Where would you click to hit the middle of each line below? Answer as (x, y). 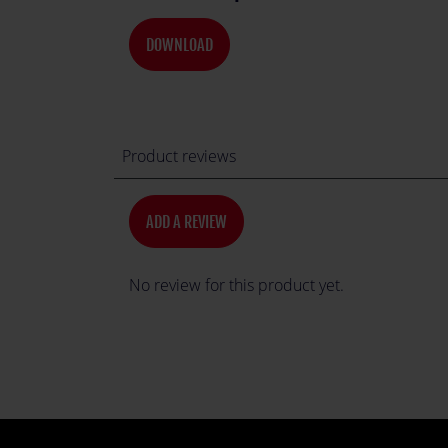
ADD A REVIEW (186, 221)
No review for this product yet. (236, 285)
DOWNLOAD (179, 44)
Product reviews (179, 156)
